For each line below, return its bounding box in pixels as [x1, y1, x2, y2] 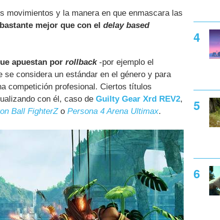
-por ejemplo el [97, 57, 154, 67]
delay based [103, 21, 149, 30]
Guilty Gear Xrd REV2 [96, 94, 180, 104]
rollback [65, 57, 97, 67]
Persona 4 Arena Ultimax [67, 107, 159, 116]
